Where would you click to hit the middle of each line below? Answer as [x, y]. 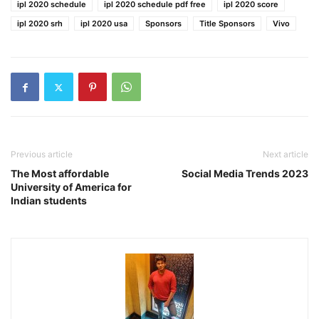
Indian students [49, 201]
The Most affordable [60, 174]
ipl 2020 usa [104, 24]
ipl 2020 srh [40, 24]
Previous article [42, 155]
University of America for [71, 187]
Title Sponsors [227, 24]
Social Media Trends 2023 [245, 174]
